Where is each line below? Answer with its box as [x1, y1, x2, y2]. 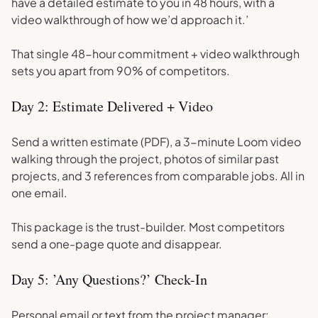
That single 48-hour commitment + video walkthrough [11, 46, 300, 61]
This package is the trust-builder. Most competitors [11, 219, 285, 234]
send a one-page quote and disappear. [11, 236, 222, 251]
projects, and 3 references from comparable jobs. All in [11, 168, 305, 183]
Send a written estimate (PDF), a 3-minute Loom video [11, 134, 301, 149]
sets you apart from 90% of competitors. [11, 63, 230, 78]
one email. [11, 185, 67, 200]
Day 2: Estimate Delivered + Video [11, 97, 213, 116]
